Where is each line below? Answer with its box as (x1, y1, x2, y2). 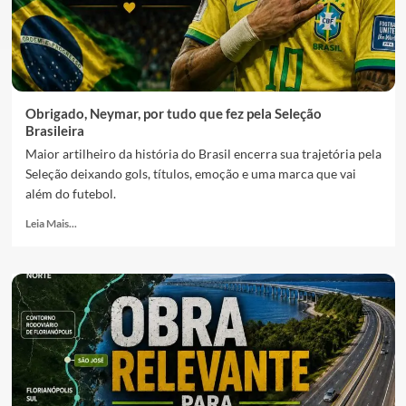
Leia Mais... (24, 217, 77, 230)
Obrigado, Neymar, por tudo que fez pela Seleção (24, 105, 322, 121)
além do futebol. (24, 186, 116, 201)
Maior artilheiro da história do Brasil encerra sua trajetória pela (24, 146, 382, 161)
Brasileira (24, 122, 84, 139)
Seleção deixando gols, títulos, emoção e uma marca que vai (24, 166, 356, 181)
